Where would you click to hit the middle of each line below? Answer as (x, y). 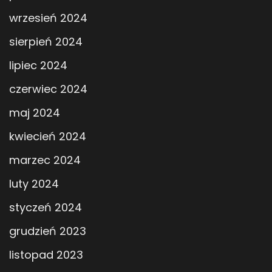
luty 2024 (34, 183)
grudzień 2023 (48, 231)
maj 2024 (35, 112)
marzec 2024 (45, 160)
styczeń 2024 (46, 207)
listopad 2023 (46, 254)
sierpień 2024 (46, 41)
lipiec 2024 (38, 65)
